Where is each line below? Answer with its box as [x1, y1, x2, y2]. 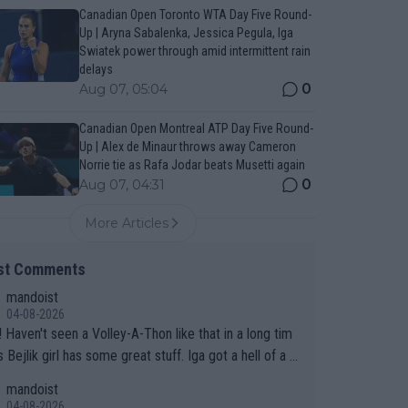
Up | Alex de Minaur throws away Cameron [78, 139, 296, 154]
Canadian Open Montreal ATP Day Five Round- [78, 121, 313, 136]
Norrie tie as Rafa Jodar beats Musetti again [78, 158, 305, 172]
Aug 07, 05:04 [78, 81, 168, 97]
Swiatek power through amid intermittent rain [78, 44, 311, 58]
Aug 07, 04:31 [78, 177, 165, 193]
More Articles [85, 215, 169, 231]
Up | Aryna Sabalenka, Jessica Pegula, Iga [78, 25, 293, 40]
